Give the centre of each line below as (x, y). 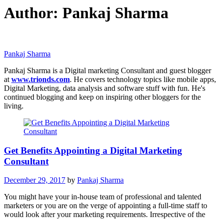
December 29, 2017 (35, 180)
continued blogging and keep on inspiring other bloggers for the (102, 97)
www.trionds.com (41, 79)
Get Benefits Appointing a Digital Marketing (93, 150)
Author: (33, 13)
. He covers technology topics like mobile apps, (143, 79)
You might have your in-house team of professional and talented (103, 197)
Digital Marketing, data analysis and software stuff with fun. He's (105, 88)
